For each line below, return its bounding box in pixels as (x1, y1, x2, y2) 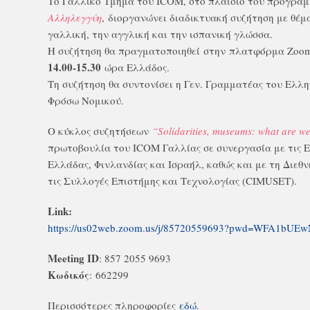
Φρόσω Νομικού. (48, 93, 124, 107)
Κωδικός (48, 267, 89, 282)
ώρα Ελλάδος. (101, 60, 170, 74)
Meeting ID (48, 250, 99, 266)
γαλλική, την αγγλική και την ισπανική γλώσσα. (48, 27, 273, 41)
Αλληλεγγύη (48, 10, 102, 24)
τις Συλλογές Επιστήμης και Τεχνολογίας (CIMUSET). (48, 174, 297, 188)
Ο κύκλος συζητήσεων (48, 124, 152, 138)
